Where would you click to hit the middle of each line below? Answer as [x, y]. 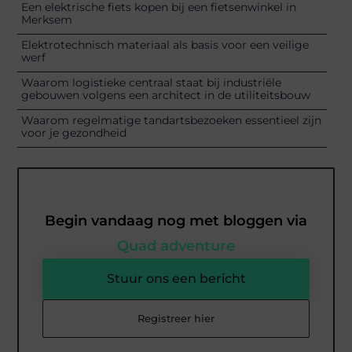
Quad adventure [176, 246]
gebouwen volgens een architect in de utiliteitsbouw [166, 95]
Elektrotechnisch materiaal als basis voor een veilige [165, 44]
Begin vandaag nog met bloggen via [176, 220]
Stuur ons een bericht [176, 278]
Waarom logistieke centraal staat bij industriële [152, 82]
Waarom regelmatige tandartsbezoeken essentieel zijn [172, 120]
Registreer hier [176, 318]
